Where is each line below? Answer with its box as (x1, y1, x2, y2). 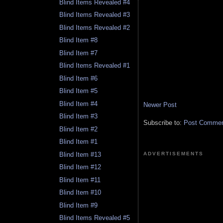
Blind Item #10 (59, 189, 102, 197)
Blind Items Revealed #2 (59, 23, 130, 31)
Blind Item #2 (59, 125, 98, 133)
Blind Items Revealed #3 (59, 11, 130, 19)
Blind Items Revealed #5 (59, 214, 130, 222)
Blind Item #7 (59, 49, 98, 57)
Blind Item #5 (59, 87, 98, 95)
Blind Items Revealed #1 (59, 62, 130, 70)
